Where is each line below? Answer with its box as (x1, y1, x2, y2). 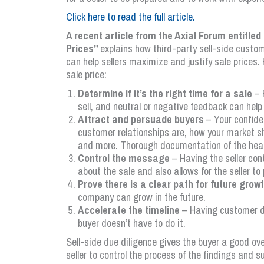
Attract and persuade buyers (78, 112, 204, 127)
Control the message (78, 151, 172, 166)
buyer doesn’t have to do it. (78, 216, 186, 230)
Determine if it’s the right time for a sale (78, 86, 252, 101)
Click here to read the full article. (66, 9, 195, 24)
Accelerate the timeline (78, 203, 182, 217)
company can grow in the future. (78, 190, 206, 204)
